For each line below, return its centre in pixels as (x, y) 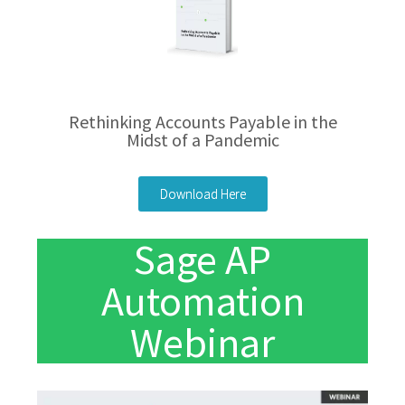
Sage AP (202, 259)
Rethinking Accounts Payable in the (202, 121)
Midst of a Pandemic (202, 139)
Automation (202, 301)
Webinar (202, 342)
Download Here (202, 193)
